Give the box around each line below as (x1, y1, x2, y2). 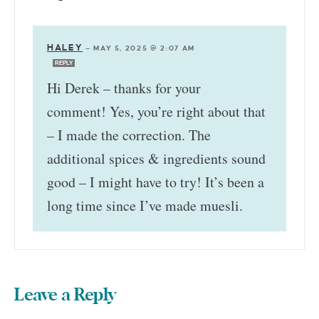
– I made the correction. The (47, 125, 211, 145)
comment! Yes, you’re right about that (47, 101, 266, 121)
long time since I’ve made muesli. (47, 195, 243, 215)
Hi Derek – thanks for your (47, 78, 201, 98)
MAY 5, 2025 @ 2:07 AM (93, 43, 195, 52)
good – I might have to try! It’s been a (47, 172, 264, 192)
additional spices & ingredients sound (47, 148, 266, 168)
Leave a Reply (14, 286, 116, 304)
